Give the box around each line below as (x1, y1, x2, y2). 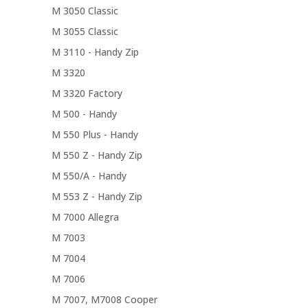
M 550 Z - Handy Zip (51, 148, 142, 162)
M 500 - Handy (51, 107, 117, 121)
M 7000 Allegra (51, 210, 119, 224)
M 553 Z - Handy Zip (51, 190, 142, 203)
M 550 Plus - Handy (51, 128, 138, 142)
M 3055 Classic (51, 25, 118, 38)
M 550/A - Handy (51, 169, 126, 183)
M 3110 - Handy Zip (51, 45, 139, 59)
